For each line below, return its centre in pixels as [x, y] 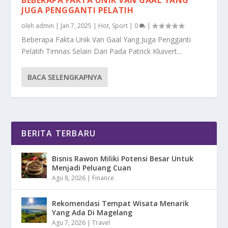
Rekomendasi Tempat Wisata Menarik [121, 203]
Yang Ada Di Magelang [92, 212]
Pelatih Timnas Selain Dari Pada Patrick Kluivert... [102, 51]
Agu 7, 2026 [69, 222]
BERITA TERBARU [59, 133]
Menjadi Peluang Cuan [92, 167]
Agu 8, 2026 [69, 178]
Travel [101, 222]
